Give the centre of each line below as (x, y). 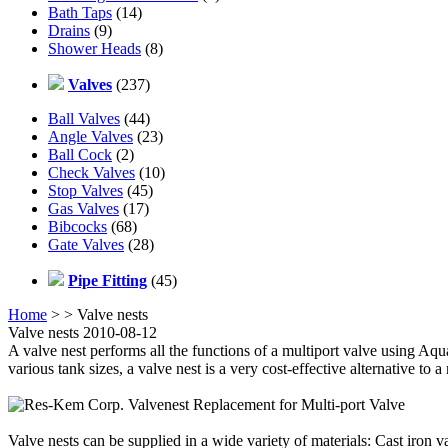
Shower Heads (94, 48)
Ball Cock (80, 154)
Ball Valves (84, 118)
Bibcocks (77, 226)
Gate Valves (86, 244)
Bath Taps (80, 12)
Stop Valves (85, 190)
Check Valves (91, 172)
